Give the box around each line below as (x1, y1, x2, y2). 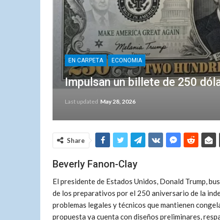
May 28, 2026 (100, 98, 136, 105)
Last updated (65, 98, 99, 105)
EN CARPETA (68, 57, 103, 64)
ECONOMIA (111, 57, 142, 64)
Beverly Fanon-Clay (53, 158, 137, 170)
